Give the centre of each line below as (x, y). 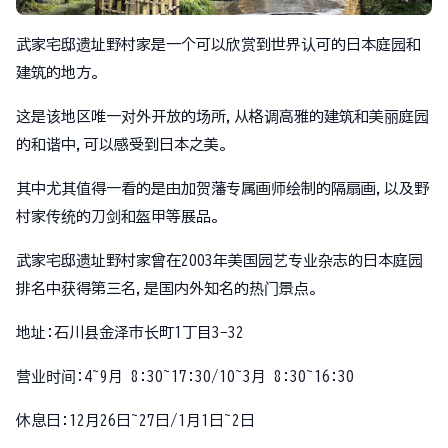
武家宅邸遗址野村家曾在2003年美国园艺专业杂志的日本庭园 (219, 260)
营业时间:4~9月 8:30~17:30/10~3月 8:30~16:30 (185, 376)
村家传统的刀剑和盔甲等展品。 (121, 216)
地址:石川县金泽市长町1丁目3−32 (130, 332)
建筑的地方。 (61, 72)
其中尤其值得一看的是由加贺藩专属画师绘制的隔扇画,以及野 (222, 188)
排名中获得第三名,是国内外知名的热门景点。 (170, 288)
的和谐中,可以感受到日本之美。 (125, 144)
